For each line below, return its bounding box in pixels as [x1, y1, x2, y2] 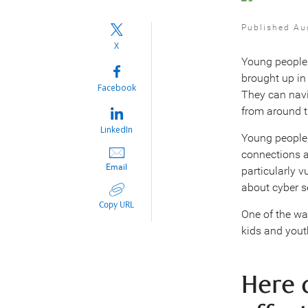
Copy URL [99, 199, 135, 210]
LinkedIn [100, 123, 133, 135]
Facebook [97, 81, 136, 93]
